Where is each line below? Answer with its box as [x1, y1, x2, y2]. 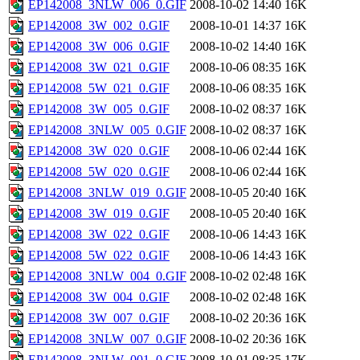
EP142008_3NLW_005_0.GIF [28, 123, 186, 137]
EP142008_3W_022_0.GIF [28, 227, 170, 242]
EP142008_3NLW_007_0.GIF [28, 332, 186, 346]
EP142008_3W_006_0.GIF [28, 39, 170, 54]
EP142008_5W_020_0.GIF [28, 165, 170, 179]
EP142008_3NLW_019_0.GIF [28, 186, 186, 200]
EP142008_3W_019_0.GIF [28, 207, 170, 221]
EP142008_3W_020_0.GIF [28, 144, 170, 158]
